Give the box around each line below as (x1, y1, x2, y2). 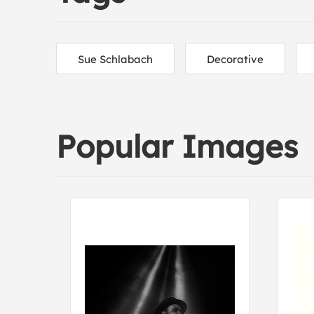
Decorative (207, 53, 264, 66)
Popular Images (56, 127, 298, 165)
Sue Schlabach (78, 53, 153, 66)
